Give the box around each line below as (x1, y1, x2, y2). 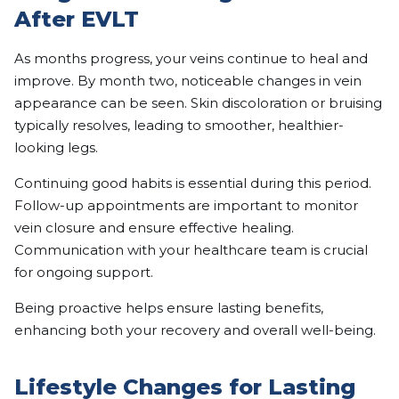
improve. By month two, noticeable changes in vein (14, 72, 362, 90)
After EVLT (14, 6, 139, 33)
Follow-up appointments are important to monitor (14, 197, 358, 215)
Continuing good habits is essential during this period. (14, 175, 371, 192)
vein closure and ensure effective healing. (14, 219, 294, 237)
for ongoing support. (14, 264, 153, 281)
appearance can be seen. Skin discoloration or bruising (14, 94, 382, 112)
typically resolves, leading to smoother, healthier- (14, 117, 344, 134)
